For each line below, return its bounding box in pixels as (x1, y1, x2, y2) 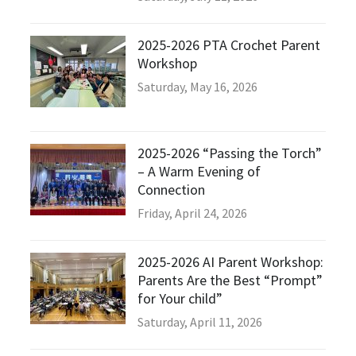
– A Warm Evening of (137, 161, 261, 180)
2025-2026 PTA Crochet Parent (137, 35, 320, 54)
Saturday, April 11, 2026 (137, 313, 262, 330)
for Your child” (137, 288, 222, 308)
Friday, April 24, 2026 (137, 204, 247, 221)
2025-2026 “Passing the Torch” (137, 143, 322, 162)
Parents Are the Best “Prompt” (137, 270, 323, 289)
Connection (137, 180, 205, 199)
